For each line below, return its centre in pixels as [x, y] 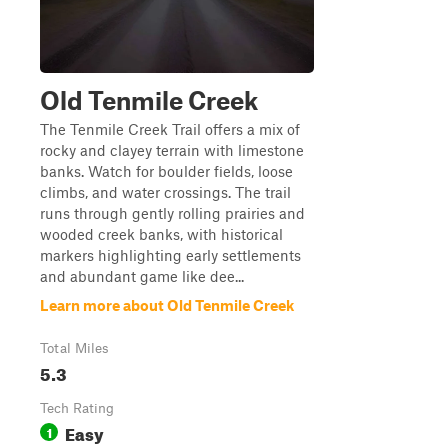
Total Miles [74, 348]
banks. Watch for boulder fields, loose [166, 171]
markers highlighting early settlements [170, 255]
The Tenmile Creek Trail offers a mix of [170, 129]
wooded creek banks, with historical [161, 234]
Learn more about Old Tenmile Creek [167, 305]
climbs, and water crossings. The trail [165, 192]
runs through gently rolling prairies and [172, 213]
